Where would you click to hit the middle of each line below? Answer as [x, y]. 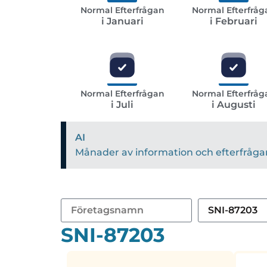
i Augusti [234, 105]
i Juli [122, 105]
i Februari [234, 21]
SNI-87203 [113, 235]
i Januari [122, 21]
